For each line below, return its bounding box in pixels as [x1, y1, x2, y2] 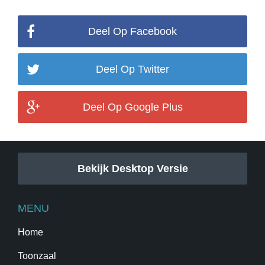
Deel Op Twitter [96, 63, 169, 75]
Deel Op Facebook [88, 25, 177, 37]
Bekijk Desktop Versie [77, 163, 188, 174]
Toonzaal [18, 251, 56, 261]
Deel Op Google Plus [82, 101, 183, 113]
